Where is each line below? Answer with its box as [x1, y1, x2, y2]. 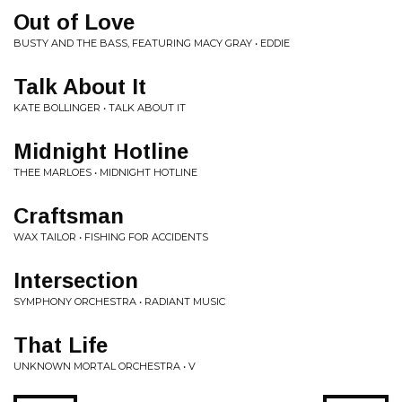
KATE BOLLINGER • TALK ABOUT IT [13, 101, 186, 114]
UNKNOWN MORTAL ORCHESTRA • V [13, 360, 196, 372]
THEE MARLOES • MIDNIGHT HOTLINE [13, 166, 197, 179]
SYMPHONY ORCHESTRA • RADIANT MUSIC [13, 295, 225, 308]
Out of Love [13, 10, 135, 34]
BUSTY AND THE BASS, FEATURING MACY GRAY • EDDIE [13, 37, 290, 49]
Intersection [13, 268, 138, 293]
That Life [13, 333, 108, 357]
